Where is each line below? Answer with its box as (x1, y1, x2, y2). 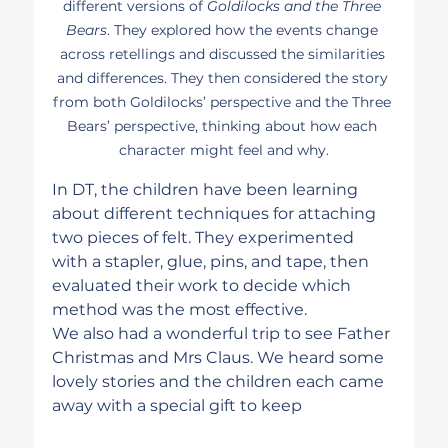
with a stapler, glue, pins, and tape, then (52, 252, 374, 272)
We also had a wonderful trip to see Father (52, 324, 395, 344)
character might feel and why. (119, 141, 329, 160)
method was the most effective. (52, 300, 308, 320)
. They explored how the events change (107, 21, 382, 40)
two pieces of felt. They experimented (52, 228, 359, 248)
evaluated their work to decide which (52, 276, 356, 296)
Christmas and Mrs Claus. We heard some (52, 348, 389, 368)
